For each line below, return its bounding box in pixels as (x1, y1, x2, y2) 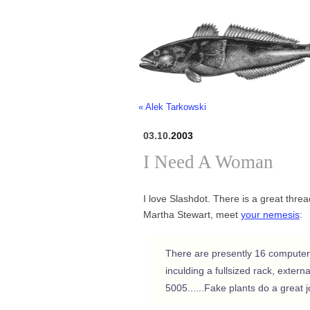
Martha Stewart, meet (143, 208, 241, 220)
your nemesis (241, 208, 300, 220)
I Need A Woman (143, 151, 273, 172)
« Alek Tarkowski (138, 102, 206, 113)
